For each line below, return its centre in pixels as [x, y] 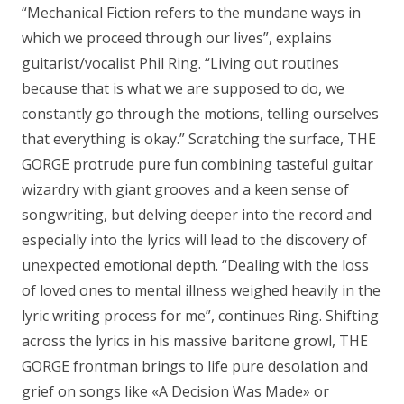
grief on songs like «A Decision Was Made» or [175, 392]
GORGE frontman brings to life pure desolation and [195, 367]
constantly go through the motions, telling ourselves [200, 114]
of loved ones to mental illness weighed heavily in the [201, 291]
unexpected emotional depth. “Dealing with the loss [195, 266]
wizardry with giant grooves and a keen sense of [185, 190]
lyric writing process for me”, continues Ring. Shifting [200, 316]
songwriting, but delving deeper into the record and [197, 215]
